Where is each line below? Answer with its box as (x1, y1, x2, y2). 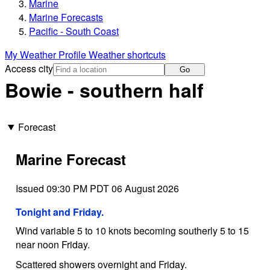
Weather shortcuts (89, 48, 166, 62)
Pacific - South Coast (29, 24, 119, 39)
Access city (5, 61, 53, 76)
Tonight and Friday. (15, 204, 104, 219)
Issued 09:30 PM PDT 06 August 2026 (15, 181, 179, 195)
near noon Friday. (15, 237, 90, 251)
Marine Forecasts (29, 10, 103, 25)
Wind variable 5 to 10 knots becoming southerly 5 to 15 (15, 223, 249, 237)
